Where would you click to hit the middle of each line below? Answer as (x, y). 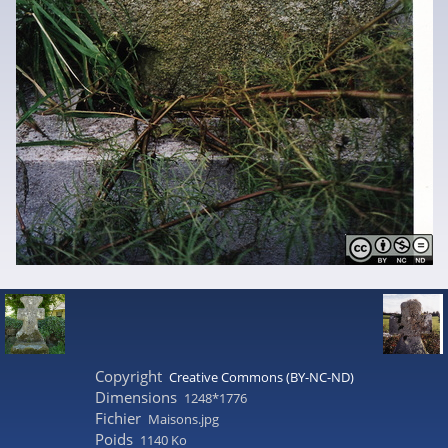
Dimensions (135, 397)
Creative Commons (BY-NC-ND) (261, 377)
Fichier (117, 418)
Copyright (128, 376)
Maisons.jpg (183, 419)
